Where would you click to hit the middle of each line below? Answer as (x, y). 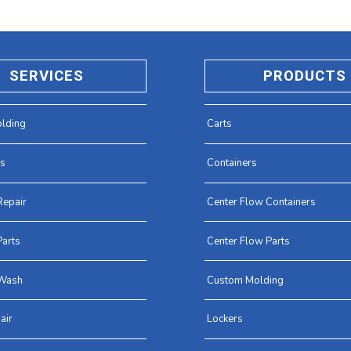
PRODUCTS (304, 76)
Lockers (225, 319)
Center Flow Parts (249, 241)
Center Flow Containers (262, 202)
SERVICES (46, 76)
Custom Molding (246, 280)
